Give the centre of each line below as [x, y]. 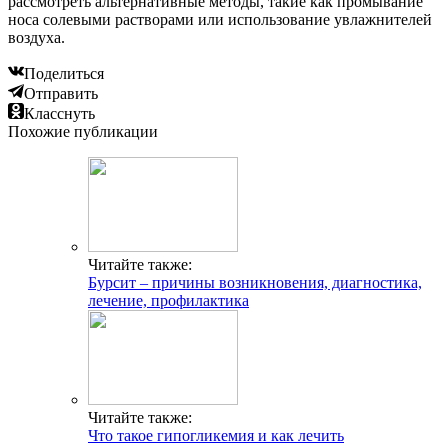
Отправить [61, 94]
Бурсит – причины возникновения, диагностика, [255, 283]
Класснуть [59, 114]
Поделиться [64, 74]
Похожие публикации [83, 132]
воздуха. [36, 38]
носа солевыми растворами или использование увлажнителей [220, 20]
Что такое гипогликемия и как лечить [216, 436]
